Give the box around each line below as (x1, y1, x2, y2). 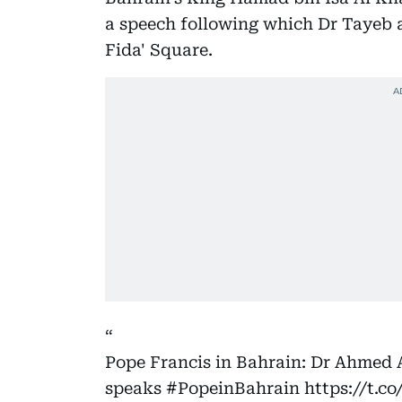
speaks (105, 378, 166, 398)
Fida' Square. (105, 39, 213, 59)
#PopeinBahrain (166, 378, 300, 398)
